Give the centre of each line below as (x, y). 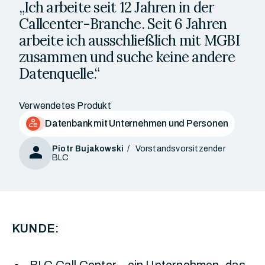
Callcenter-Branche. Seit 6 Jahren (123, 24)
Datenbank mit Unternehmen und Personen (137, 123)
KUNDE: (36, 228)
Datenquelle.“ (59, 74)
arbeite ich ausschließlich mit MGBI (129, 41)
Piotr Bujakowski (88, 149)
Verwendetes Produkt (65, 106)
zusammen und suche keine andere (127, 57)
